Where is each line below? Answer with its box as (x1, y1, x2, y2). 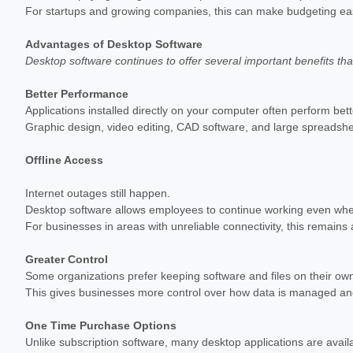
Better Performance (25, 87, 128, 100)
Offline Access (25, 153, 103, 166)
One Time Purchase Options (25, 318, 176, 332)
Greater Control (25, 252, 108, 266)
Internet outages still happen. (25, 186, 170, 199)
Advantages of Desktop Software (25, 37, 203, 50)
